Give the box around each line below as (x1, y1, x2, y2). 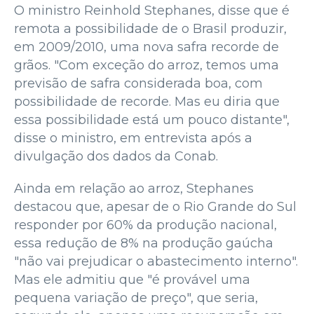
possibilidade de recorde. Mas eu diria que (14, 93, 280, 109)
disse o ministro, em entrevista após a (14, 130, 252, 146)
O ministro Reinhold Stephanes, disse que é (14, 2, 289, 18)
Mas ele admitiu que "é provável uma (14, 271, 250, 287)
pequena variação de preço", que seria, (14, 289, 258, 306)
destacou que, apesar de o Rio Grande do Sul (14, 198, 296, 214)
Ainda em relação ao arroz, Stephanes (14, 180, 254, 196)
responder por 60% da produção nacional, (14, 217, 277, 233)
